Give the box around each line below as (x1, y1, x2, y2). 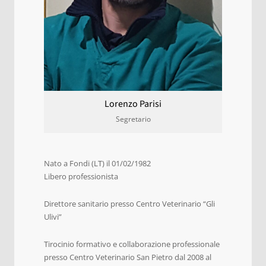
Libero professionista (44, 171, 118, 182)
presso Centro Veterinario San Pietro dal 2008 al (44, 252, 211, 262)
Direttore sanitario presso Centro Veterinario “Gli (44, 198, 215, 209)
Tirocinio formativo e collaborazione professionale (44, 239, 220, 249)
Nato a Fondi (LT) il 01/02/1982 (44, 158, 151, 169)
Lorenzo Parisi (104, 97, 161, 110)
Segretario (115, 114, 151, 124)
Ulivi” (44, 211, 62, 222)
